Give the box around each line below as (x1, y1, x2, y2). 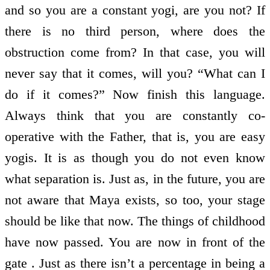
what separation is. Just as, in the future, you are (5, 171, 265, 186)
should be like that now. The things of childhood (5, 213, 265, 228)
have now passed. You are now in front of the (5, 234, 265, 250)
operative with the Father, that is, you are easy (5, 128, 265, 144)
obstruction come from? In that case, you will (5, 44, 265, 60)
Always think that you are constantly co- (5, 107, 265, 123)
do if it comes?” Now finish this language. (5, 86, 265, 102)
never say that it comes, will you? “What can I (5, 65, 265, 81)
